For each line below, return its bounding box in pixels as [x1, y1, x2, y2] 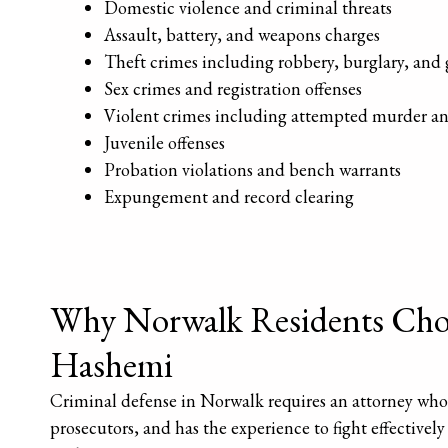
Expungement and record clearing [103, 185, 354, 209]
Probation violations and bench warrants [103, 158, 401, 182]
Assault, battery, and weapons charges [103, 23, 380, 47]
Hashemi [49, 342, 173, 388]
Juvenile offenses [103, 131, 225, 155]
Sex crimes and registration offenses [103, 77, 362, 101]
